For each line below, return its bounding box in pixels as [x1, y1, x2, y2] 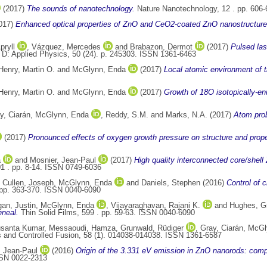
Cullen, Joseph [2, 178, 54, 188]
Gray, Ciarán [200, 223, 243, 233]
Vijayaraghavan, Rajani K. [111, 201, 200, 210]
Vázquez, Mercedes [32, 42, 101, 52]
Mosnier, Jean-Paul [30, 156, 96, 165]
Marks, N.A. [166, 110, 207, 120]
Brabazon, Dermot [130, 42, 193, 52]
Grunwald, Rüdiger [120, 223, 184, 233]
